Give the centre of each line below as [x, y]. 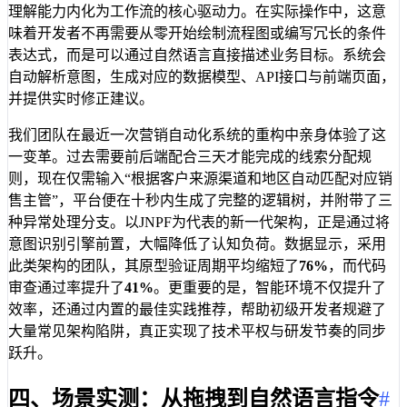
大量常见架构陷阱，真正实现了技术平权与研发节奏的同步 [197, 332]
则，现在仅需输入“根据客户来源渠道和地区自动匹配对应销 [200, 179]
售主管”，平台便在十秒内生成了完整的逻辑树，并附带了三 [200, 201]
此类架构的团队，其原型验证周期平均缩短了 [154, 266]
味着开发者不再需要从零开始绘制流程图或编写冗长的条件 [197, 34]
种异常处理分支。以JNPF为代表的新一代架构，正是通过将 [199, 223]
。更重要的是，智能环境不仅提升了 [270, 288]
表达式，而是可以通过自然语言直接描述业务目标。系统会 [197, 55]
